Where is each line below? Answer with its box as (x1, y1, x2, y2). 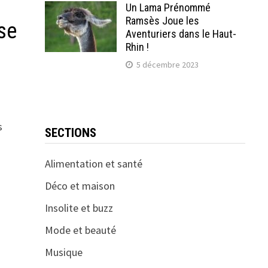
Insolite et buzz (44, 201, 113, 215)
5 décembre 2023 (136, 59, 199, 70)
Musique (44, 245, 83, 259)
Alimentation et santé (44, 157, 142, 170)
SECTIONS (44, 126, 96, 140)
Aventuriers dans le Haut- (125, 28, 236, 40)
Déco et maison (44, 179, 115, 193)
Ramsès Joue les (125, 14, 199, 27)
